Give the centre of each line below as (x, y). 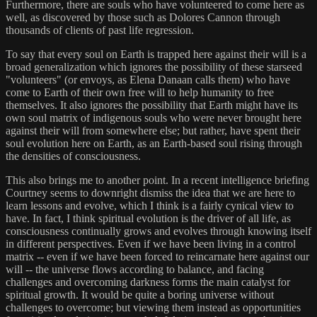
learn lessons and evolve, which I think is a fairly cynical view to (150, 205)
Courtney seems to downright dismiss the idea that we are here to (150, 192)
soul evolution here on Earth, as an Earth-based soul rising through (154, 143)
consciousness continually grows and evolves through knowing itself (158, 231)
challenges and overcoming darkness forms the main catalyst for (148, 282)
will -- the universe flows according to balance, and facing (135, 269)
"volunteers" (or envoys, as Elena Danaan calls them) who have (148, 79)
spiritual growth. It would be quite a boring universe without (140, 294)
